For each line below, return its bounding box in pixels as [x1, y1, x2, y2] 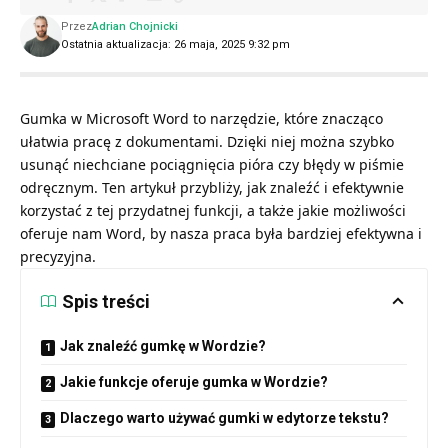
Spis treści [62, 290, 150, 312]
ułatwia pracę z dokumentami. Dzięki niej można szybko [20, 131, 394, 151]
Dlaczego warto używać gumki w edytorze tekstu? [60, 409, 389, 426]
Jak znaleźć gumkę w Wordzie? [60, 337, 266, 354]
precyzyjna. [20, 246, 96, 266]
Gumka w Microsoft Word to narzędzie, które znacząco [20, 108, 383, 128]
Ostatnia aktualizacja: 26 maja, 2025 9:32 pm [60, 37, 290, 51]
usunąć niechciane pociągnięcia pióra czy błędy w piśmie [20, 154, 404, 174]
